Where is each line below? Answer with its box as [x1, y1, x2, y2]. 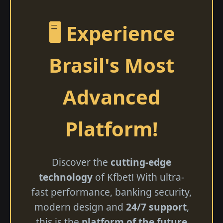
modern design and [34, 200, 126, 214]
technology [39, 170, 93, 184]
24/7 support [125, 200, 187, 214]
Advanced [63, 83, 160, 111]
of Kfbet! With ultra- [93, 170, 184, 184]
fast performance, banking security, [31, 185, 192, 199]
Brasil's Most [49, 51, 174, 79]
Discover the [52, 155, 111, 169]
